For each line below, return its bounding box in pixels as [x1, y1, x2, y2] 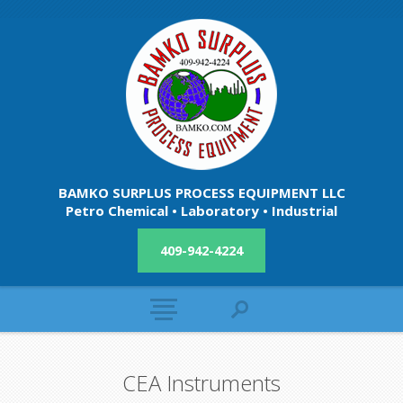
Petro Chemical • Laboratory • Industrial [66, 201, 337, 219]
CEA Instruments [121, 368, 281, 398]
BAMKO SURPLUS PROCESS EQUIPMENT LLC [58, 184, 345, 201]
